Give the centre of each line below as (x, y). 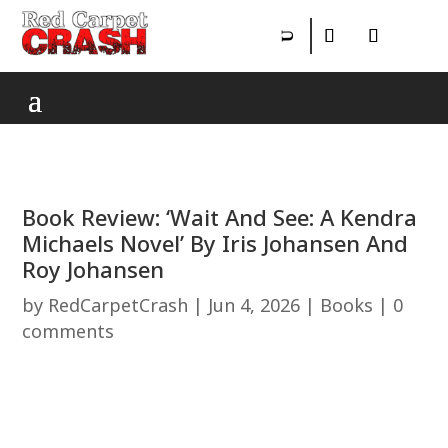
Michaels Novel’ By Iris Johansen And (215, 243)
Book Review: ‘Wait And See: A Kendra (220, 217)
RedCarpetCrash (118, 305)
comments (68, 331)
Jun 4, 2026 (254, 305)
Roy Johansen (93, 269)
